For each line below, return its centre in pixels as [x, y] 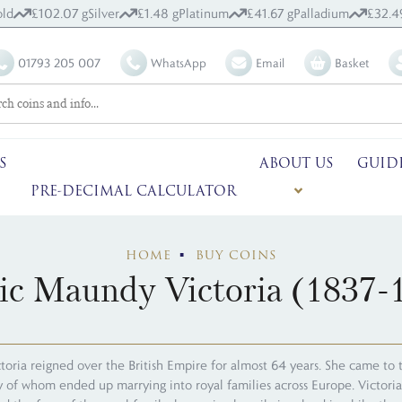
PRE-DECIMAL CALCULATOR [133, 191]
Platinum [204, 13]
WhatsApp [178, 62]
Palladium [321, 13]
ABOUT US [297, 164]
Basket [352, 62]
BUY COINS [236, 256]
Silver [104, 13]
